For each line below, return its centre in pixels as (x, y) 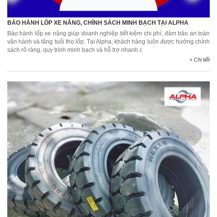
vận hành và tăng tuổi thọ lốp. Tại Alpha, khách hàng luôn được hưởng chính (108, 42)
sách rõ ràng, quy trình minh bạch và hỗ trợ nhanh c (75, 50)
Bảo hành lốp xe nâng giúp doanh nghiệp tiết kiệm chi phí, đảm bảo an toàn (108, 34)
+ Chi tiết (200, 60)
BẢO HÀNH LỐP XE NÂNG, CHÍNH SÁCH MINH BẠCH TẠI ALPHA (98, 23)
